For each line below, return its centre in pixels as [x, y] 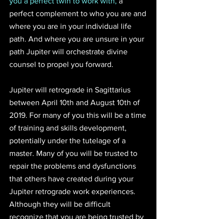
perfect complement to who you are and [79, 13]
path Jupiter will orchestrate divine [69, 51]
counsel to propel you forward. [61, 64]
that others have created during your [72, 178]
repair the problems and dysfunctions [74, 166]
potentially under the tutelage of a [68, 140]
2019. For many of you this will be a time [79, 115]
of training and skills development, [69, 128]
